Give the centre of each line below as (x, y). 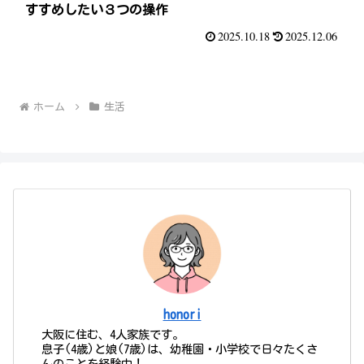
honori (182, 314)
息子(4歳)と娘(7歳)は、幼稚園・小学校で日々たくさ (180, 349)
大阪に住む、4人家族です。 (113, 335)
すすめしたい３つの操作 (96, 10)
